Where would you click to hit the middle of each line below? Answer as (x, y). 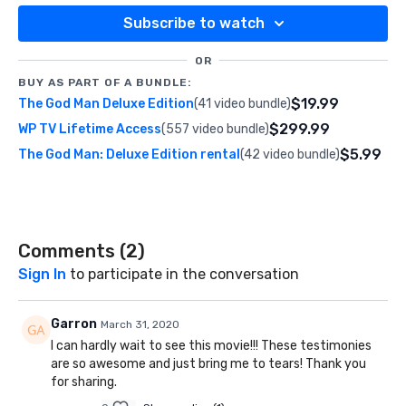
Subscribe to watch (194, 24)
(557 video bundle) (215, 130)
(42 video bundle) (290, 155)
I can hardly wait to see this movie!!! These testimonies (211, 346)
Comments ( (72, 251)
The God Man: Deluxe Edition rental (129, 155)
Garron (74, 324)
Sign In (42, 275)
